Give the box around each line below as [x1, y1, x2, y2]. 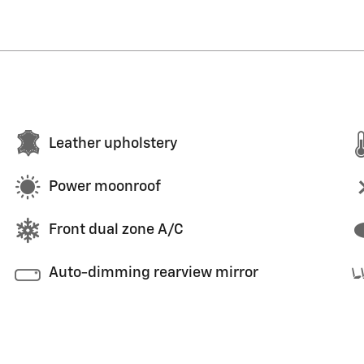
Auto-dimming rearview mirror [49, 266, 258, 280]
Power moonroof [49, 180, 161, 194]
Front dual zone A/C [49, 223, 184, 237]
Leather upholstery [49, 136, 177, 151]
